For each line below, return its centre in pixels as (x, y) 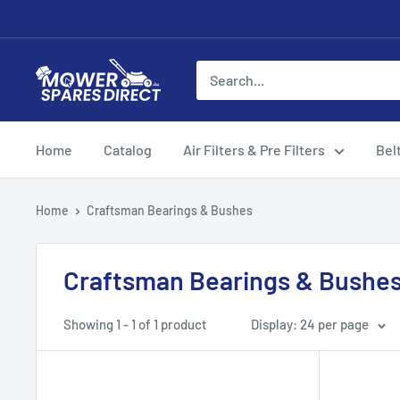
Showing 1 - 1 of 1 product (135, 324)
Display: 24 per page (310, 324)
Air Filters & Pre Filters (254, 150)
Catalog (128, 150)
